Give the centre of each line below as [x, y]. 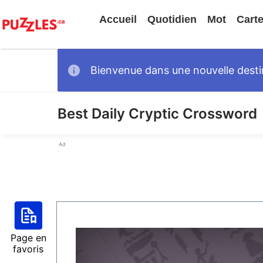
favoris [28, 249]
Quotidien [172, 19]
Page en [28, 238]
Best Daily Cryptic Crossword [157, 114]
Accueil [118, 19]
